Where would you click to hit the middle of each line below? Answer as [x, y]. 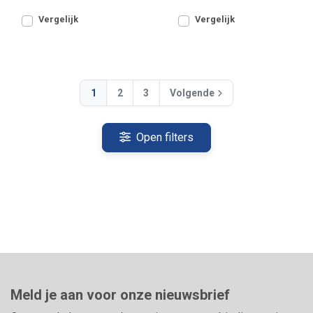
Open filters [163, 137]
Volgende [192, 93]
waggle [27, 15]
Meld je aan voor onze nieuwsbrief [120, 295]
